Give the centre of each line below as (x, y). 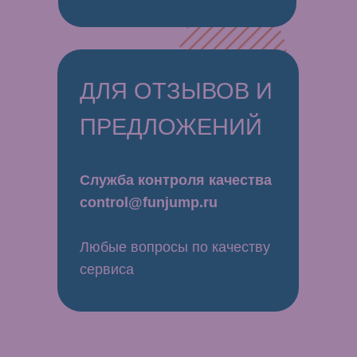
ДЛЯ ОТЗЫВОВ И (176, 91)
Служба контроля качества (176, 180)
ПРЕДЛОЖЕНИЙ (171, 127)
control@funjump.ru (149, 202)
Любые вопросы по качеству (175, 247)
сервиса (107, 269)
